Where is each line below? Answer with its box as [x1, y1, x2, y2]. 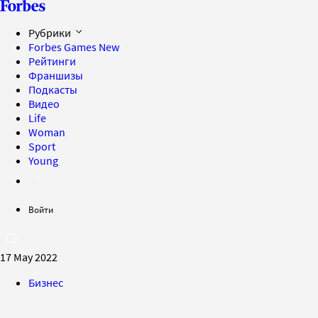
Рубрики [28, 26, 73, 40]
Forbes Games [28, 40, 99, 54]
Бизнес [28, 275, 63, 290]
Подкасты [28, 82, 77, 97]
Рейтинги [28, 54, 76, 68]
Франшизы [28, 68, 83, 82]
